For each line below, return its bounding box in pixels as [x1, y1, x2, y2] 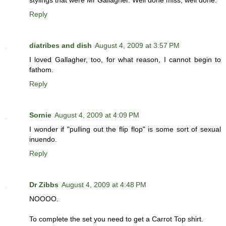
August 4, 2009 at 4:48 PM [62, 181, 146, 189]
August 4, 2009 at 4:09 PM [54, 111, 139, 120]
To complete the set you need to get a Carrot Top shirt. [29, 215, 203, 223]
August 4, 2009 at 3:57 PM [95, 41, 180, 50]
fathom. [29, 66, 53, 74]
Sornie [29, 111, 51, 120]
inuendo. [29, 135, 57, 144]
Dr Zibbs [29, 181, 59, 189]
